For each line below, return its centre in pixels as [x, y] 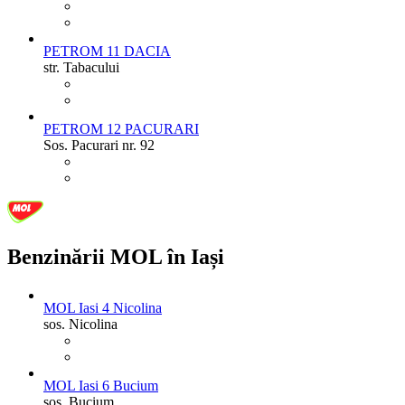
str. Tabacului [81, 67]
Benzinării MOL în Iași [116, 256]
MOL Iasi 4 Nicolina [103, 307]
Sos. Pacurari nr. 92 [99, 145]
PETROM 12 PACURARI [121, 128]
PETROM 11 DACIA [107, 51]
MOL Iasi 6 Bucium [101, 385]
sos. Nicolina [80, 324]
